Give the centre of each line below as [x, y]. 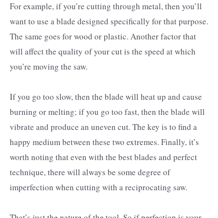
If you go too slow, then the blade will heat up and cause [106, 96]
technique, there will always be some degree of [90, 172]
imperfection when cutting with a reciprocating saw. [99, 187]
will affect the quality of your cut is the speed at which [103, 51]
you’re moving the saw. [49, 66]
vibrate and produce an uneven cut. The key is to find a [103, 127]
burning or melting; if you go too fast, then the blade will [107, 111]
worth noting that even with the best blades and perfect [103, 157]
